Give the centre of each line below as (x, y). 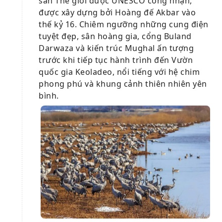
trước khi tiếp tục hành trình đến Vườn (116, 60)
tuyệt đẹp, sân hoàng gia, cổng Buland (115, 36)
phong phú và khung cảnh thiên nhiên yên (123, 84)
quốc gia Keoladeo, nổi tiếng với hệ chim (119, 72)
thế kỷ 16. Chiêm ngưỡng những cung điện (124, 25)
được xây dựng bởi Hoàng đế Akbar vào (117, 13)
